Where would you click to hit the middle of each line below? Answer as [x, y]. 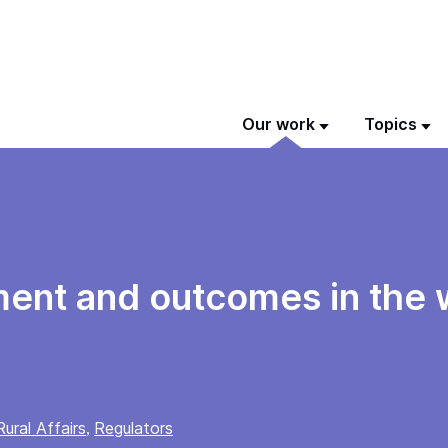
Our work [278, 124]
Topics [390, 124]
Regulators [133, 428]
